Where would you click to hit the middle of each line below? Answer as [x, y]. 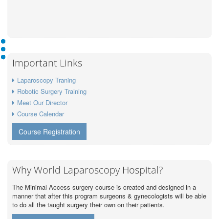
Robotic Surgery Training [52, 91]
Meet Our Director [42, 103]
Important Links [47, 63]
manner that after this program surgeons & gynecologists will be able [109, 196]
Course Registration [49, 132]
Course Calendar [41, 114]
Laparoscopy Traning [46, 80]
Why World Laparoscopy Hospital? [88, 170]
